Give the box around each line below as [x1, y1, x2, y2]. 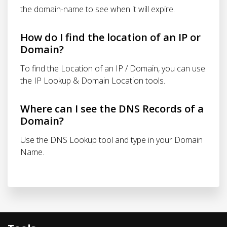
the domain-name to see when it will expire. [20, 4, 175, 15]
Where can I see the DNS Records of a [20, 102, 204, 116]
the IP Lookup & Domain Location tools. [20, 75, 165, 86]
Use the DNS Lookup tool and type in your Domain [20, 134, 203, 145]
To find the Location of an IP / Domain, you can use [20, 63, 205, 74]
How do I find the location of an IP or [20, 30, 201, 44]
